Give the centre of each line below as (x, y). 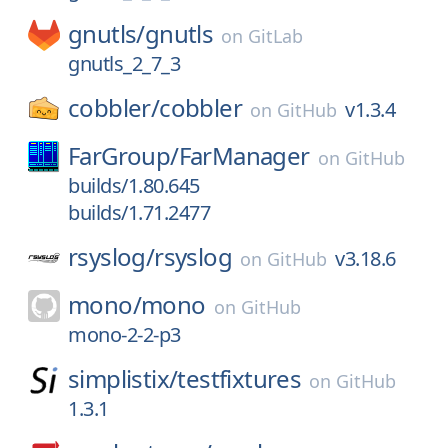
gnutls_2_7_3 (124, 63)
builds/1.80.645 (134, 185)
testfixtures (239, 378)
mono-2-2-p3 (124, 334)
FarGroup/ (123, 155)
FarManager (244, 155)
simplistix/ (123, 378)
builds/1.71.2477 (139, 212)
